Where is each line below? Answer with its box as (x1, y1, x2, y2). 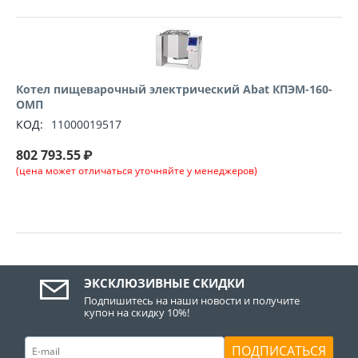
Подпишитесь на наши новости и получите (84, 293, 300, 308)
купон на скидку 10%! (84, 305, 190, 320)
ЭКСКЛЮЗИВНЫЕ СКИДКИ (84, 275, 245, 292)
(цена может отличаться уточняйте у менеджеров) (16, 164, 257, 178)
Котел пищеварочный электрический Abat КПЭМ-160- (16, 82, 332, 97)
